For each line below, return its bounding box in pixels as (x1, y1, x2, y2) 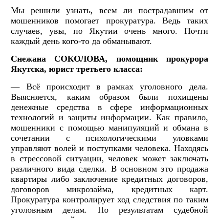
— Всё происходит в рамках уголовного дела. (11, 82, 208, 92)
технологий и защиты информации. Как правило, (11, 112, 208, 123)
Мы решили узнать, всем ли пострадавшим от (11, 5, 208, 16)
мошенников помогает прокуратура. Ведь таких (11, 16, 208, 26)
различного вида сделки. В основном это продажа (11, 164, 208, 174)
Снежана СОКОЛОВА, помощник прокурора (11, 54, 208, 64)
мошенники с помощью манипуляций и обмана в (11, 123, 208, 133)
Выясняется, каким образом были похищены (11, 92, 208, 102)
